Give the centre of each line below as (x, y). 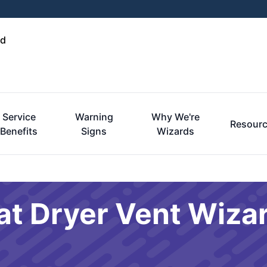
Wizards (175, 131)
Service (19, 117)
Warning (94, 117)
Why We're (175, 117)
